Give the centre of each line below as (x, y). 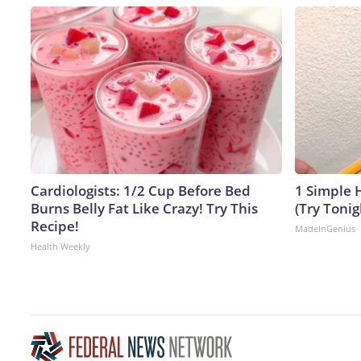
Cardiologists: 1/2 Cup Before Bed (141, 190)
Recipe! (55, 226)
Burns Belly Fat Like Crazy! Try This (144, 208)
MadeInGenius (325, 228)
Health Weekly (60, 246)
